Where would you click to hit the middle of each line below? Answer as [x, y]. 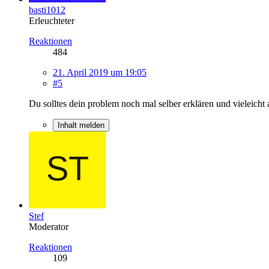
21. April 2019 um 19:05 [100, 72]
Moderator [49, 226]
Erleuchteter [52, 20]
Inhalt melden [81, 125]
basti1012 [47, 10]
